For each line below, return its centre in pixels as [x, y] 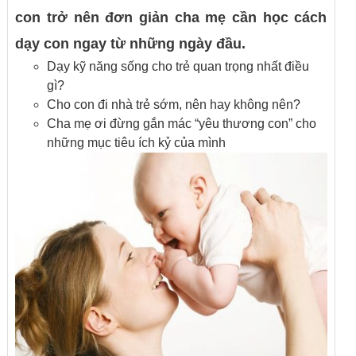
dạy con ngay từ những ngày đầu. [131, 44]
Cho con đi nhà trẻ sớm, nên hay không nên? [174, 104]
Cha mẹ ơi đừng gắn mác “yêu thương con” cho [182, 124]
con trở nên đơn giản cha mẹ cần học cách [171, 17]
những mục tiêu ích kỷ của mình [137, 143]
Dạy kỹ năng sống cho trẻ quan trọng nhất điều [178, 66]
